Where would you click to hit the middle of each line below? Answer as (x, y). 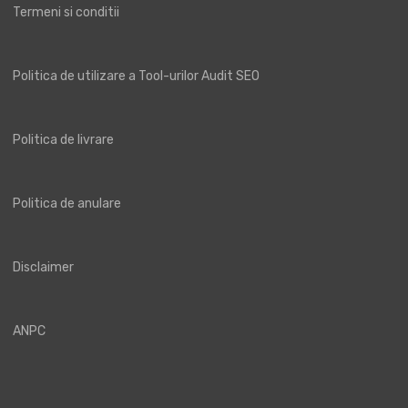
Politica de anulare (67, 203)
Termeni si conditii (66, 12)
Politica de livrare (63, 139)
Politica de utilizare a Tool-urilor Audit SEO (136, 76)
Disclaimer (43, 267)
